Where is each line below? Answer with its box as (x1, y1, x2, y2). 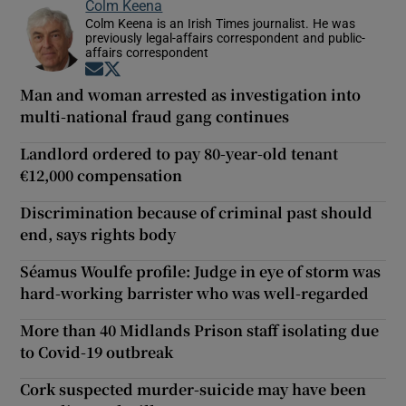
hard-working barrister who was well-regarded (20, 282, 370, 304)
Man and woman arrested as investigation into (20, 83, 362, 105)
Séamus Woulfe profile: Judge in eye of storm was (20, 260, 382, 282)
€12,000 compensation (20, 164, 183, 186)
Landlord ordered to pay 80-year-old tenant (20, 142, 339, 164)
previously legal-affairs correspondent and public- (85, 31, 366, 44)
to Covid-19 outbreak (20, 341, 174, 362)
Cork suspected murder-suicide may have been (20, 378, 367, 400)
